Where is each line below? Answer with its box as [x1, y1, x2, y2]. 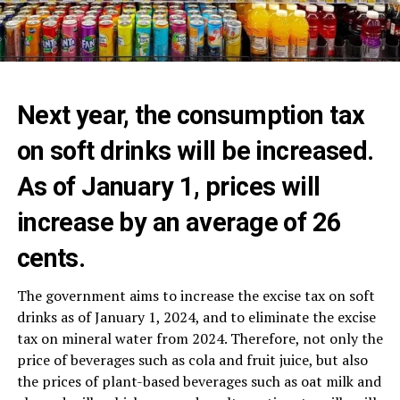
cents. [16, 242, 86, 273]
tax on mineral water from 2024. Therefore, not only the [16, 328, 383, 348]
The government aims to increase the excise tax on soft [16, 285, 375, 305]
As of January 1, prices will [16, 171, 321, 202]
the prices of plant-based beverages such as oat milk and [16, 371, 381, 391]
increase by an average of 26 [16, 206, 342, 237]
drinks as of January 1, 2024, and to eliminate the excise [16, 306, 376, 327]
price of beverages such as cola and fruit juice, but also [16, 349, 368, 370]
